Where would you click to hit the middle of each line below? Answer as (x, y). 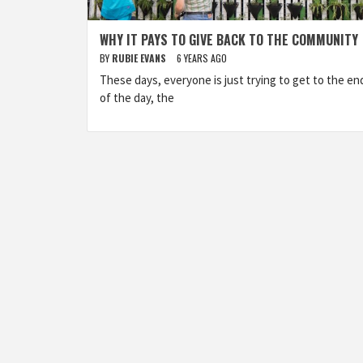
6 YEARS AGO (202, 58)
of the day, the (137, 98)
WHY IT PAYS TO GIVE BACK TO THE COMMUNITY (229, 40)
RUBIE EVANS (140, 58)
